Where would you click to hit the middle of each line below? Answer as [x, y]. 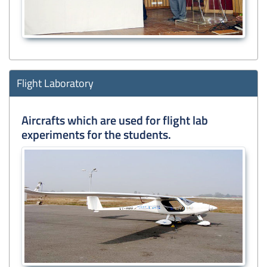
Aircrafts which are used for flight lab [115, 120]
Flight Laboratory [55, 83]
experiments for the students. [96, 134]
